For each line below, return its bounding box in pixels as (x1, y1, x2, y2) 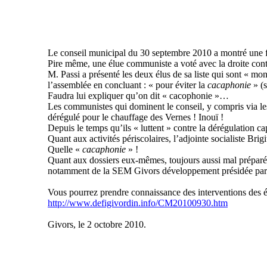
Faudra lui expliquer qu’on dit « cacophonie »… (48, 91, 229, 101)
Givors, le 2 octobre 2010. (48, 219, 146, 229)
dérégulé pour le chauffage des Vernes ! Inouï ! (48, 112, 223, 122)
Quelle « (48, 144, 82, 154)
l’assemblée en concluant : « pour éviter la (48, 80, 207, 90)
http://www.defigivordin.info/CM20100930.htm (48, 198, 228, 208)
